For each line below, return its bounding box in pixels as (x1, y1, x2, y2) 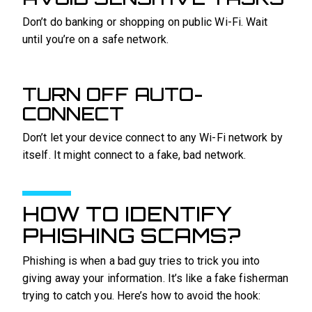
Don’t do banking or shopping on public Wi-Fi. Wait (22, 15, 268, 29)
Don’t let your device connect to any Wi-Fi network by (22, 130, 283, 144)
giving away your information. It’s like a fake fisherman (22, 272, 289, 286)
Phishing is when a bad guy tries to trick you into (22, 254, 260, 268)
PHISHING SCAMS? (22, 223, 241, 249)
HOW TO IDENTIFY (22, 201, 232, 227)
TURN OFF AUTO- (22, 82, 203, 105)
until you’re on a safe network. (22, 32, 169, 46)
